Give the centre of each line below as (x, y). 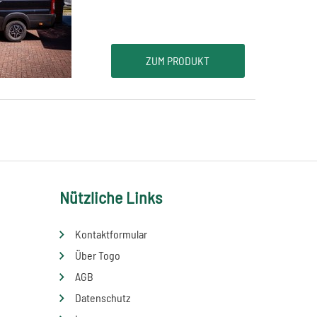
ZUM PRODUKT (178, 61)
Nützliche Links (110, 197)
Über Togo (97, 255)
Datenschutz (102, 298)
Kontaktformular (111, 234)
